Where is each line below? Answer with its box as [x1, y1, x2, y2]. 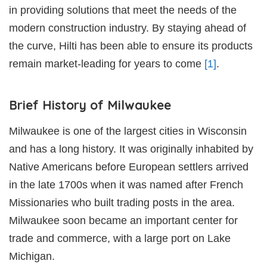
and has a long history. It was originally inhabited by [9, 142, 253, 155]
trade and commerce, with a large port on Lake [9, 232, 231, 244]
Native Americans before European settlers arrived [9, 160, 249, 173]
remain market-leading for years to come [9, 57, 204, 70]
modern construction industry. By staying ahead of [9, 21, 246, 34]
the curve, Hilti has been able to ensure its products [9, 39, 253, 52]
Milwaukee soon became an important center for [9, 214, 238, 226]
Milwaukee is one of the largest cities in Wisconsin [9, 125, 247, 137]
